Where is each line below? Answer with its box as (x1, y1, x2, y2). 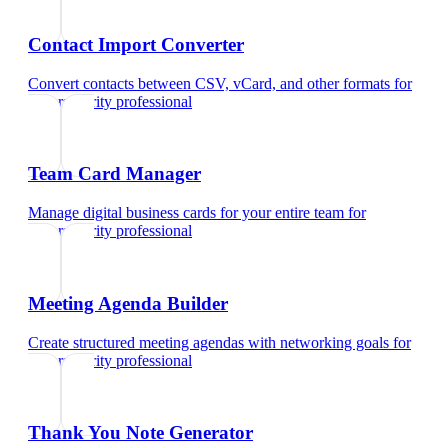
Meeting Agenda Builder (28, 292, 228, 314)
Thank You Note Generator (28, 422, 253, 444)
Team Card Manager (28, 163, 201, 185)
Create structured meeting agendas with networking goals (28, 333, 389, 351)
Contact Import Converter (28, 33, 244, 55)
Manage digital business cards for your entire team (28, 204, 344, 222)
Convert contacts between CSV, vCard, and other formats (28, 74, 390, 92)
